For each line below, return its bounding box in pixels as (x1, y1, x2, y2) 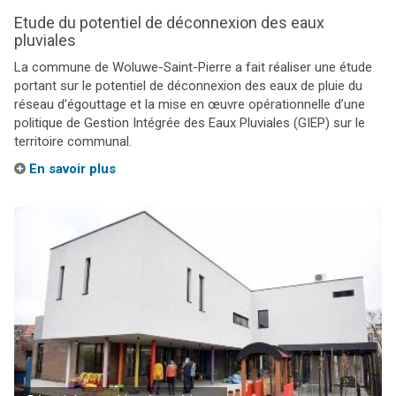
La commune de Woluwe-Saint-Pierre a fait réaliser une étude (14, 59, 372, 75)
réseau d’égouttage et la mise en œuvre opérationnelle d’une (14, 96, 365, 112)
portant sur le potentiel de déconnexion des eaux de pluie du (14, 78, 362, 94)
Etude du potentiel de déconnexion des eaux (14, 13, 324, 32)
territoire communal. (14, 133, 132, 149)
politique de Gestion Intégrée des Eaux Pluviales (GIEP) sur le (14, 115, 365, 131)
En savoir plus (26, 161, 116, 177)
